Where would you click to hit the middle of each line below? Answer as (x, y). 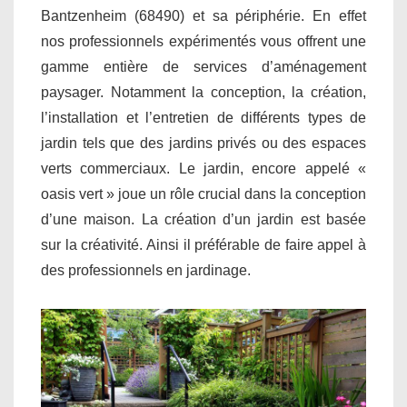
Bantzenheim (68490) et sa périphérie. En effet (203, 16)
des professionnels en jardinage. (146, 270)
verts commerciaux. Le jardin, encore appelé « (203, 169)
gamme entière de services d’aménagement (203, 67)
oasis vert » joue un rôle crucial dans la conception (203, 194)
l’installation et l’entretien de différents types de (203, 118)
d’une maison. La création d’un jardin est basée (203, 219)
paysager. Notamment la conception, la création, (203, 92)
